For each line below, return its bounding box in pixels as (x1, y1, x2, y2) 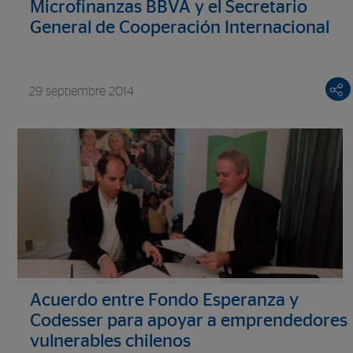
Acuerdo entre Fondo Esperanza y (30, 291, 299, 310)
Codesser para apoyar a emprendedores (30, 311, 347, 330)
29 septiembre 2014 (29, 84, 134, 98)
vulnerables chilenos (30, 332, 191, 351)
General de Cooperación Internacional (30, 19, 329, 37)
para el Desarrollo (30, 39, 169, 58)
